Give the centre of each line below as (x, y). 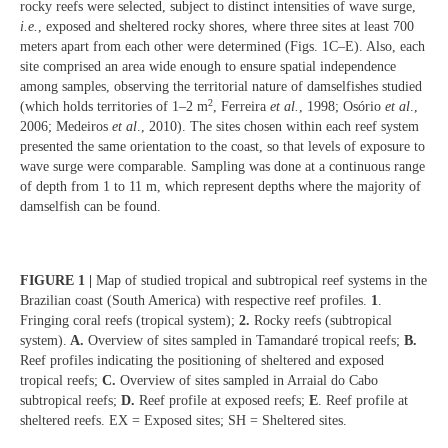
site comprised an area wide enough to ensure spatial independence (208, 66)
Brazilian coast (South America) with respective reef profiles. (195, 300)
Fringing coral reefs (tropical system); (129, 320)
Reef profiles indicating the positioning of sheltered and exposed (202, 360)
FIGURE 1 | (56, 280)
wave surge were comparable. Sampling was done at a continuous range (222, 166)
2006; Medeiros (66, 126)
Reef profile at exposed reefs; (222, 400)
